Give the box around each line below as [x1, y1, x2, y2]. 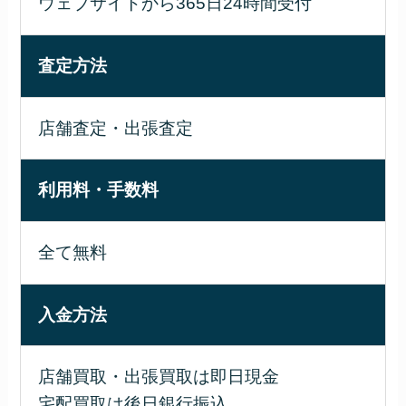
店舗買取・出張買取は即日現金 [38, 367, 280, 387]
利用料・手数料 [38, 180, 159, 200]
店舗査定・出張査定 [38, 118, 194, 138]
